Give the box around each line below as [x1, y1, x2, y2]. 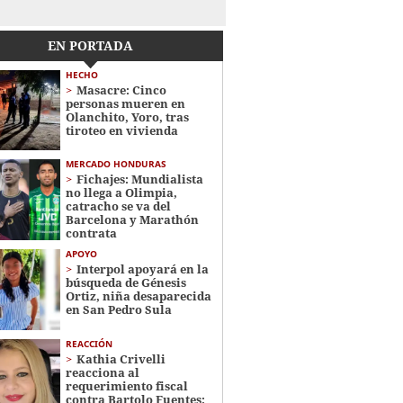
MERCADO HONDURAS [65, 157, 166, 171]
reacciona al [65, 363, 139, 381]
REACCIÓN [65, 336, 112, 350]
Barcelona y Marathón [65, 211, 199, 228]
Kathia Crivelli [76, 350, 166, 367]
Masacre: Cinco [76, 82, 166, 98]
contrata [65, 225, 117, 242]
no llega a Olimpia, [65, 184, 177, 201]
